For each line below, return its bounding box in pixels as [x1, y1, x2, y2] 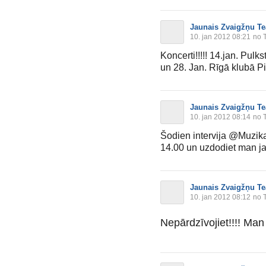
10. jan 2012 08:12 [190, 193, 251, 202]
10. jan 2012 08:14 [190, 113, 251, 122]
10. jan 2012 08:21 [190, 33, 251, 42]
